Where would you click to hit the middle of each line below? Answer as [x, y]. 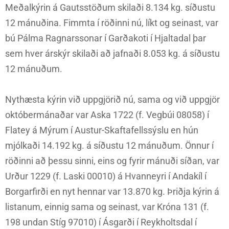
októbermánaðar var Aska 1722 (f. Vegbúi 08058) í [107, 115]
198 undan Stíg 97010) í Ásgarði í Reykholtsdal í [101, 222]
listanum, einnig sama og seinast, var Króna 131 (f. [107, 207]
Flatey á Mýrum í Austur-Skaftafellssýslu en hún [102, 130]
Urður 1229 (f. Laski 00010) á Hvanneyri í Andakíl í [106, 176]
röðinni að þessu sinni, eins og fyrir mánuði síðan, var [112, 161]
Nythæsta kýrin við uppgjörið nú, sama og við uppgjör [112, 100]
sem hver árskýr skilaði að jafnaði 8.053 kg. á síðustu [112, 54]
